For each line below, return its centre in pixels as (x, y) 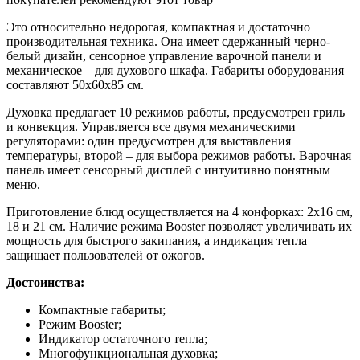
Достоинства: (45, 282)
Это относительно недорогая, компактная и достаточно (158, 27)
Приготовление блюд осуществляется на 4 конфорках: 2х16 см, (180, 211)
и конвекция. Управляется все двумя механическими (151, 126)
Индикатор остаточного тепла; (123, 338)
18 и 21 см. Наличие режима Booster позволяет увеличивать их (179, 226)
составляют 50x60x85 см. (75, 84)
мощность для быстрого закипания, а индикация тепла (157, 240)
